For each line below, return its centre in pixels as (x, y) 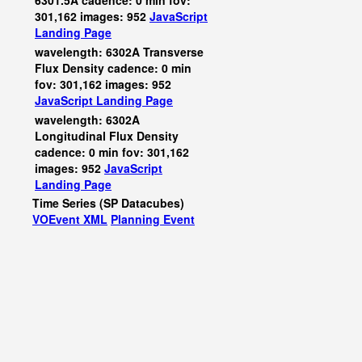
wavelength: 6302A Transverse (119, 52)
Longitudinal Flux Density (107, 136)
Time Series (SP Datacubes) (108, 203)
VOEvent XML (70, 219)
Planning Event (153, 219)
